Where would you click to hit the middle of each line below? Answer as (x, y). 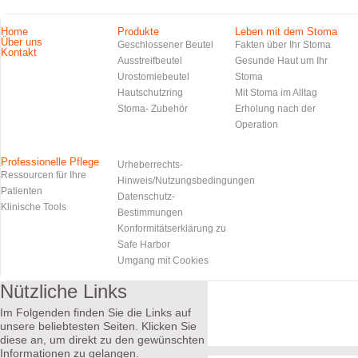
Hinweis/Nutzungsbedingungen (187, 181)
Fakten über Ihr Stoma (282, 45)
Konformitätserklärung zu (172, 229)
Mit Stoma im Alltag (276, 93)
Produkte (139, 32)
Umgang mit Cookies (163, 261)
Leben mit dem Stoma (286, 32)
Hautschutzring (151, 93)
